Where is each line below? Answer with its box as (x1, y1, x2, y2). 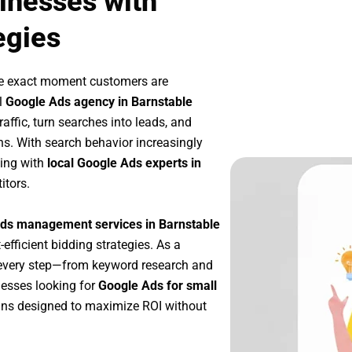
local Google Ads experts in (47, 156, 201, 171)
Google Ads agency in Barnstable (5, 94, 192, 110)
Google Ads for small (98, 277, 217, 293)
